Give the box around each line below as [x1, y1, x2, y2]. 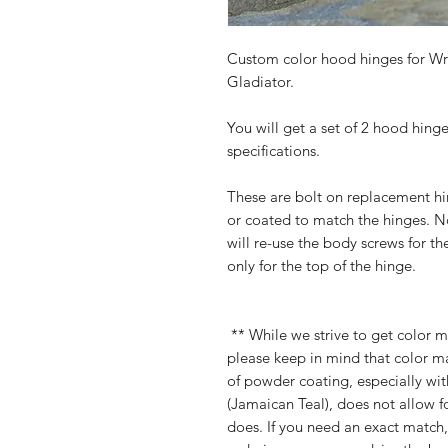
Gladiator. [227, 72, 294, 91]
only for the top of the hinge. [227, 256, 416, 275]
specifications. [227, 141, 320, 160]
